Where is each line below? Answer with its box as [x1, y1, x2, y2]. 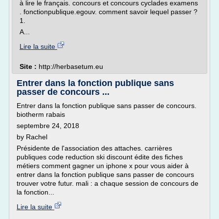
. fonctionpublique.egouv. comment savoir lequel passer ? [20, 8, 197, 16]
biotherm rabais [17, 110, 65, 118]
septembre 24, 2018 [17, 122, 79, 130]
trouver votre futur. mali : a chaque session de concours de [17, 179, 198, 187]
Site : [20, 63, 39, 70]
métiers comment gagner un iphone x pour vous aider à [17, 162, 189, 170]
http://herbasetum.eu [39, 63, 103, 70]
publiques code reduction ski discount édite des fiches [17, 153, 183, 161]
